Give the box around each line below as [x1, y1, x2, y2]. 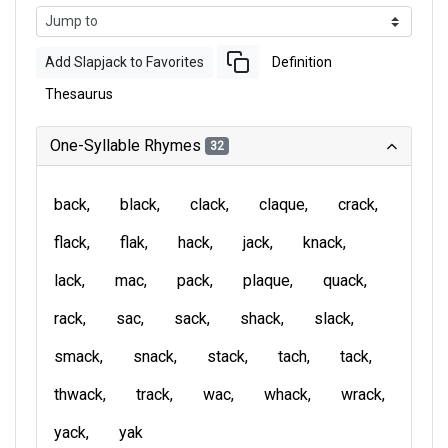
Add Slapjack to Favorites [45, 53, 204, 70]
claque [259, 195, 305, 214]
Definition [272, 53, 332, 70]
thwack [54, 385, 103, 404]
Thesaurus [45, 86, 113, 102]
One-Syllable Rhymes [50, 136, 205, 155]
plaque [243, 271, 290, 290]
